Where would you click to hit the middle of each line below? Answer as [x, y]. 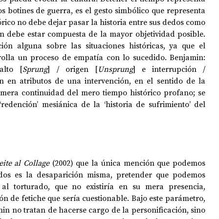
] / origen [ [73, 69]
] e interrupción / [169, 69]
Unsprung [115, 69]
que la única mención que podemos [141, 163]
